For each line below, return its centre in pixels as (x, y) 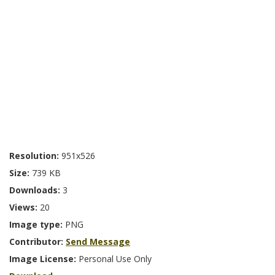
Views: (25, 207)
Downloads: (36, 190)
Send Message (98, 242)
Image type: (37, 225)
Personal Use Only (115, 259)
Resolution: (35, 156)
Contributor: (37, 242)
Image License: (44, 259)
